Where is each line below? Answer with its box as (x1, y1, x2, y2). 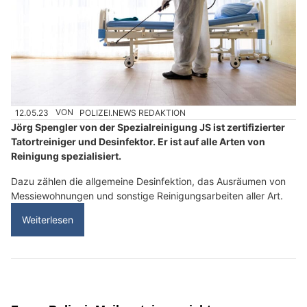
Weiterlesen (22, 213, 73, 225)
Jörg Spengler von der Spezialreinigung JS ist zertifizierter (11, 121, 285, 133)
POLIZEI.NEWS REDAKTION (79, 107, 186, 118)
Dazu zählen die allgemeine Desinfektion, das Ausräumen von (11, 175, 286, 187)
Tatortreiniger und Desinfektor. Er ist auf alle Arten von (11, 135, 265, 147)
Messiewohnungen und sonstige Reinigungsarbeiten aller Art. (11, 189, 283, 201)
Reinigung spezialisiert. (11, 149, 121, 162)
